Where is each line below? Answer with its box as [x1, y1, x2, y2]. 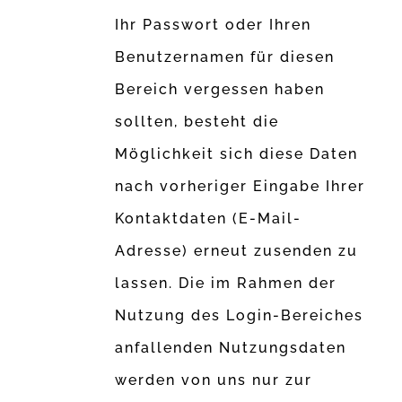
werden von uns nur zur [115, 371, 313, 389]
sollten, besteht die [115, 113, 280, 131]
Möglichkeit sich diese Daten [115, 145, 359, 163]
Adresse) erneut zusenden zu [115, 242, 359, 260]
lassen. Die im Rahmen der [115, 275, 337, 293]
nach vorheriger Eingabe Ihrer [115, 178, 366, 196]
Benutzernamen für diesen [115, 48, 336, 66]
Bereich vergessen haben [115, 81, 326, 99]
